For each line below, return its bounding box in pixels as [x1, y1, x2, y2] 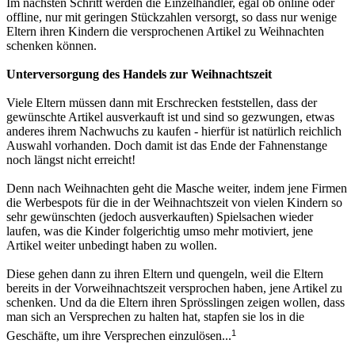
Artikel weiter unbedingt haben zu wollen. [6, 239, 217, 253]
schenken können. [6, 39, 97, 53]
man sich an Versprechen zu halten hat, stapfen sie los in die [6, 310, 304, 324]
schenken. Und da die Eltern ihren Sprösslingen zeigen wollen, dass [6, 296, 345, 310]
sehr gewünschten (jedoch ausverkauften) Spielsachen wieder [6, 210, 313, 224]
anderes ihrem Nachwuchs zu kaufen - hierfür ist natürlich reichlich [6, 124, 342, 139]
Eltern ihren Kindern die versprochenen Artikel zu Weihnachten [6, 25, 324, 39]
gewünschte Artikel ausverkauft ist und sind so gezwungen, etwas [6, 110, 334, 124]
